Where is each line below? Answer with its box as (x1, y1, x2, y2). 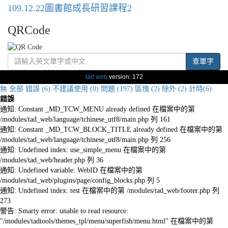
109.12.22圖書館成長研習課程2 (8, 3, 132, 13)
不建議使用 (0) (52, 85, 99, 93)
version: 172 (107, 73, 143, 80)
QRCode (8, 23, 50, 37)
